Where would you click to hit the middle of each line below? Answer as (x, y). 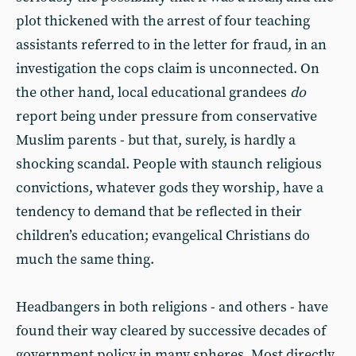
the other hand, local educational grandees (153, 93)
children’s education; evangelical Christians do (163, 236)
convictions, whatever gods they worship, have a (170, 188)
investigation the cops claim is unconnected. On (168, 69)
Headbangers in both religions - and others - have (172, 307)
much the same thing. (85, 259)
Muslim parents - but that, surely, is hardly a (156, 140)
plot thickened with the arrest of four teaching (163, 21)
